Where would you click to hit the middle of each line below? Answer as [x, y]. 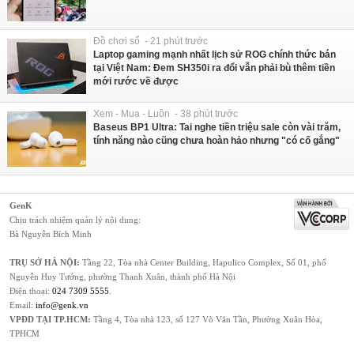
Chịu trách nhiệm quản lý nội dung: [75, 220]
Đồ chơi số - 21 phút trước [151, 41]
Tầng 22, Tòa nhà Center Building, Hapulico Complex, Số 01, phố [203, 263]
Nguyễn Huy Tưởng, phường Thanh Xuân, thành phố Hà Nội [122, 277]
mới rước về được [136, 82]
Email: [23, 305]
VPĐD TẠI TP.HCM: [50, 320]
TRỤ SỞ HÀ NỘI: [45, 263]
